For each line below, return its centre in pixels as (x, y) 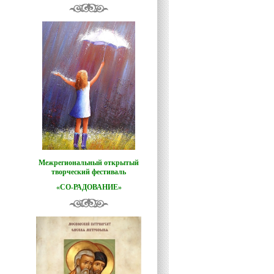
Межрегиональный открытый (89, 163)
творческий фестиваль (89, 172)
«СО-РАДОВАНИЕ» (89, 187)
